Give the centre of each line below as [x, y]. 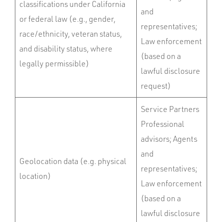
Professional [163, 124]
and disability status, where [66, 49]
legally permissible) [54, 63]
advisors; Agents [169, 139]
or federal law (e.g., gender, [67, 19]
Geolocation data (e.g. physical [73, 161]
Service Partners [170, 109]
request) [156, 86]
